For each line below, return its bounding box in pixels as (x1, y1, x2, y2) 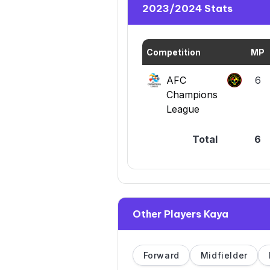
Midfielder (200, 250, 248, 261)
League (166, 103, 199, 116)
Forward (143, 250, 180, 261)
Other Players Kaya (133, 208, 228, 221)
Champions (166, 89, 218, 101)
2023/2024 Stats (142, 2, 233, 15)
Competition (146, 47, 201, 58)
